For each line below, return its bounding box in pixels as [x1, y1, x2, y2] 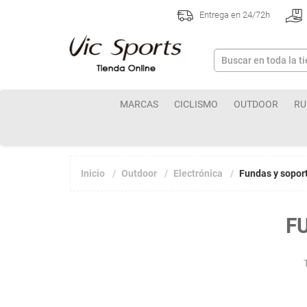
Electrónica [173, 168, 223, 179]
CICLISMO [174, 99, 218, 110]
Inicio [81, 168, 105, 179]
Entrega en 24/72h [197, 10, 270, 21]
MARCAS [120, 99, 158, 110]
